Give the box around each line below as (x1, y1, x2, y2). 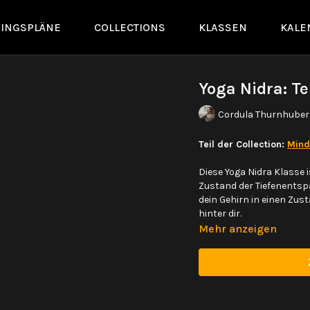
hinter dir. (199, 208, 242, 219)
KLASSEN (199, 21, 247, 34)
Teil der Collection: (199, 138, 288, 150)
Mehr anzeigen (199, 222, 277, 235)
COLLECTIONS (94, 21, 165, 34)
